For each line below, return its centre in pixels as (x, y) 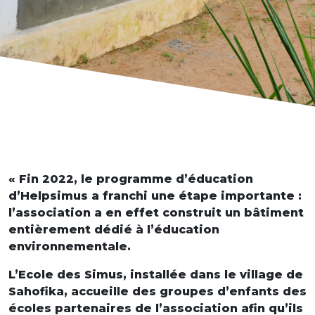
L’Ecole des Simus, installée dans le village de (156, 275)
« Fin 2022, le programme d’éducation (131, 179)
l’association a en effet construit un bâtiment (156, 213)
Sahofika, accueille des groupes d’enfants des (157, 291)
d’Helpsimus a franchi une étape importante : (155, 196)
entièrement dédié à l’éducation (114, 230)
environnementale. (70, 246)
